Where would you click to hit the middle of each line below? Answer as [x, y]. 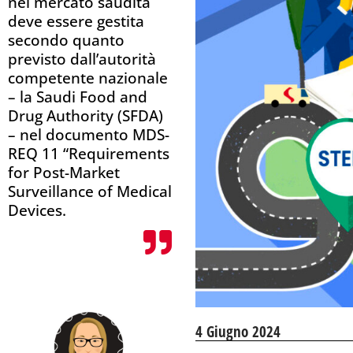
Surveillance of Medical [90, 191]
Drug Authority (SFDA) [85, 115]
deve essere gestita [76, 21]
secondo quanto [66, 40]
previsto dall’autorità [82, 59]
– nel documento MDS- [89, 134]
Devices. [37, 210]
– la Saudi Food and [78, 97]
